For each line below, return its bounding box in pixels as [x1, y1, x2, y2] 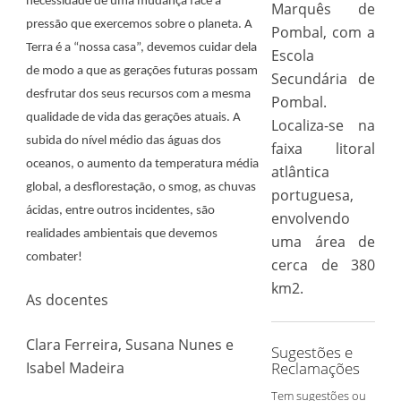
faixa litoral [270, 139, 376, 158]
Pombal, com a [270, 22, 376, 42]
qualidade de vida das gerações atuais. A [25, 111, 241, 124]
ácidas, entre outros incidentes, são [25, 204, 215, 218]
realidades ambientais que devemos [25, 227, 218, 241]
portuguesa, [270, 185, 354, 205]
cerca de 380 [270, 255, 376, 275]
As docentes [25, 290, 108, 310]
